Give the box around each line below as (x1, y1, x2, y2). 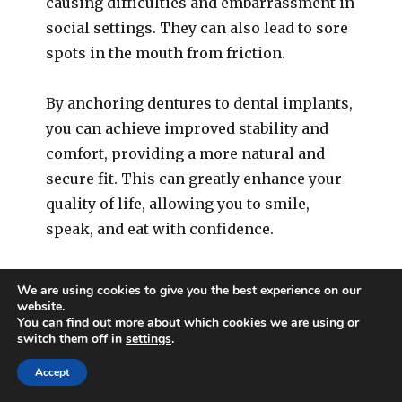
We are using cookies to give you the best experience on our (17, 282, 361, 299)
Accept (35, 365, 69, 380)
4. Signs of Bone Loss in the (46, 291, 337, 317)
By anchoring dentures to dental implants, (46, 94, 354, 112)
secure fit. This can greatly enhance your (46, 170, 343, 188)
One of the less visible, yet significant (46, 371, 318, 389)
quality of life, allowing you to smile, (46, 195, 310, 213)
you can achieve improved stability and (46, 119, 329, 137)
